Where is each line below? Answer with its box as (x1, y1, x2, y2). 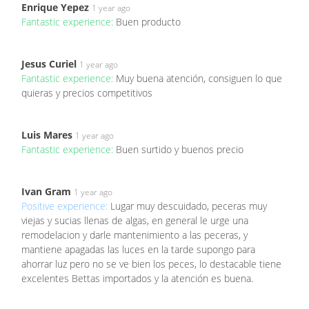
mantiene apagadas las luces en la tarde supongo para (21, 242, 255, 256)
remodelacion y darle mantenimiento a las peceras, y (21, 228, 248, 241)
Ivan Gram (21, 184, 71, 198)
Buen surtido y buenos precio (116, 142, 243, 156)
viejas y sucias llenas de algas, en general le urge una (21, 213, 248, 227)
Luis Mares (21, 128, 72, 141)
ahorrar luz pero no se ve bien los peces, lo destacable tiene (21, 257, 281, 270)
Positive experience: (21, 199, 110, 212)
